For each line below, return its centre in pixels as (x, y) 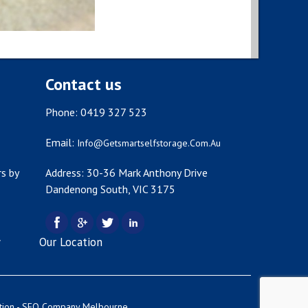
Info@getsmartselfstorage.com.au (149, 143)
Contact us (84, 84)
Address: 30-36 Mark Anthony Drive (127, 172)
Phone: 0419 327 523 (97, 112)
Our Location (71, 242)
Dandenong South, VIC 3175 (111, 189)
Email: (62, 142)
